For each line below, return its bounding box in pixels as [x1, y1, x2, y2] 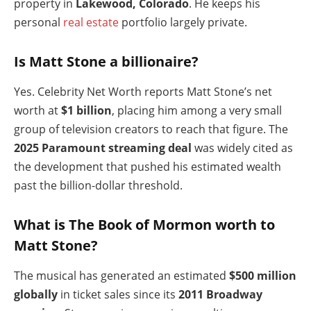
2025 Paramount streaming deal [14, 140, 192, 155]
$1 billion [61, 102, 112, 118]
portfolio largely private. [119, 14, 247, 30]
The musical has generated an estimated [14, 267, 229, 283]
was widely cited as [192, 140, 293, 155]
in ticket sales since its [58, 286, 178, 302]
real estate [63, 14, 119, 30]
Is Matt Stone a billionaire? [14, 51, 199, 72]
